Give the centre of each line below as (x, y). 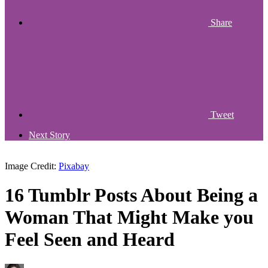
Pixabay (74, 166)
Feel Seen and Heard (90, 240)
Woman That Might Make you (129, 217)
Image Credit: (32, 166)
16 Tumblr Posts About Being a (131, 195)
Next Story (49, 135)
